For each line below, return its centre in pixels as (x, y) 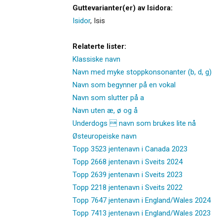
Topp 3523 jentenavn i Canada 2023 (130, 149)
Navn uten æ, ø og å (105, 110)
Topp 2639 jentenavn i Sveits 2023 (128, 174)
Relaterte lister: (99, 46)
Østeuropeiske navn (105, 136)
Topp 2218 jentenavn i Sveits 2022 (128, 187)
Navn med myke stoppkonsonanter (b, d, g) (142, 72)
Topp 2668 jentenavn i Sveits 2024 (128, 162)
